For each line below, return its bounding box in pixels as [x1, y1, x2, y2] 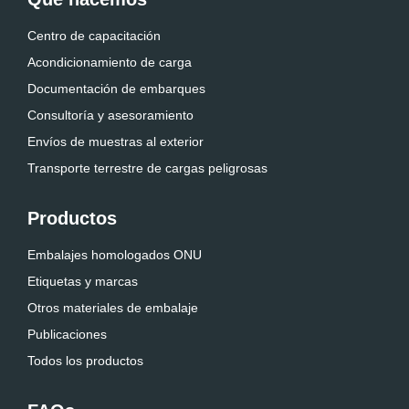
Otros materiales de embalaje [27, 300, 198, 315]
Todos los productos [27, 353, 143, 368]
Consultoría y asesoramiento [27, 108, 194, 122]
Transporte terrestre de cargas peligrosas [27, 161, 267, 175]
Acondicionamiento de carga [27, 55, 192, 69]
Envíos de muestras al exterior [27, 134, 204, 149]
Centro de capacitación [27, 28, 161, 43]
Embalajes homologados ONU [27, 247, 202, 262]
